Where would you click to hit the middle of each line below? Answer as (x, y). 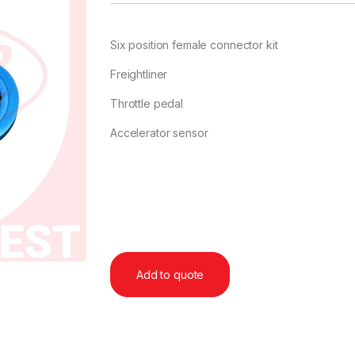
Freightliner (139, 74)
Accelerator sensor (159, 133)
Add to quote (170, 275)
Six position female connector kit (194, 45)
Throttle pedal (147, 104)
